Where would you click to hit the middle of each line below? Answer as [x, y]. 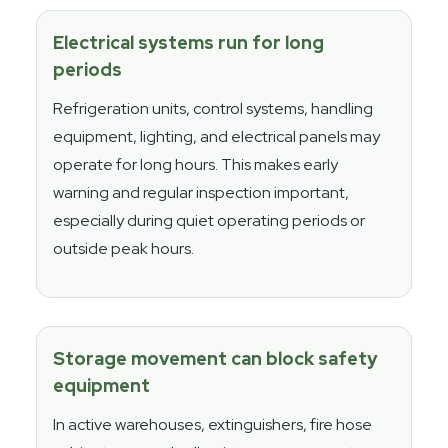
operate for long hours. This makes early [196, 164]
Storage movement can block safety [215, 358]
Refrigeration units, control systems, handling [213, 108]
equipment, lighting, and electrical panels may [217, 136]
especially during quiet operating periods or [209, 220]
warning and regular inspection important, [201, 192]
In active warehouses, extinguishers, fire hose [213, 424]
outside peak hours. [124, 248]
